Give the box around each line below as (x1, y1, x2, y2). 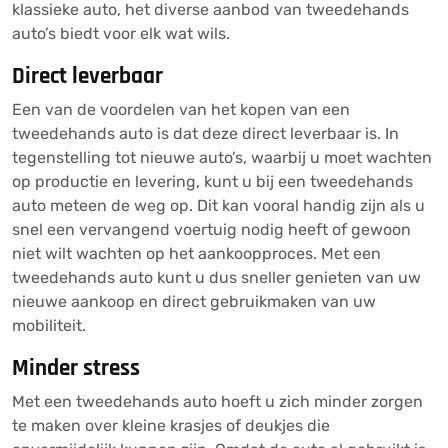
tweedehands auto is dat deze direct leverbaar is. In (12, 124, 399, 143)
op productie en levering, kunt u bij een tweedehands (12, 172, 413, 191)
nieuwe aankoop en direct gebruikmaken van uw (12, 292, 376, 311)
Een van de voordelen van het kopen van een (12, 100, 350, 119)
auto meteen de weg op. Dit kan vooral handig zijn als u (12, 196, 425, 215)
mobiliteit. (12, 316, 86, 335)
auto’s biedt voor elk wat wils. (12, 24, 230, 43)
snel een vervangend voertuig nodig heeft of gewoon (12, 220, 411, 239)
